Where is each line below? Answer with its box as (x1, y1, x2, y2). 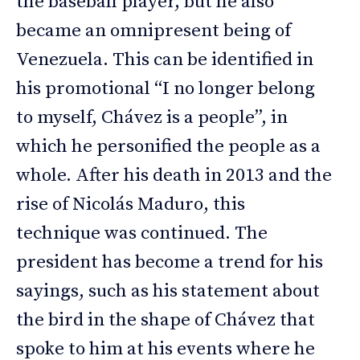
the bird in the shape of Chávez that (16, 309, 315, 333)
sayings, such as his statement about (16, 280, 320, 304)
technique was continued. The (16, 222, 268, 246)
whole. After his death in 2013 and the (16, 164, 332, 188)
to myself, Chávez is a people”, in (16, 106, 288, 130)
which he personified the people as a (16, 135, 321, 159)
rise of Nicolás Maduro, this (16, 193, 245, 217)
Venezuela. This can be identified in (16, 48, 313, 72)
